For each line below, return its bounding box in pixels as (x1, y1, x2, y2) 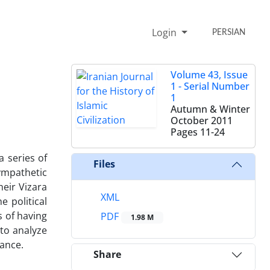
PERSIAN (212, 27, 246, 37)
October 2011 (171, 113, 233, 127)
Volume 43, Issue (171, 67, 248, 81)
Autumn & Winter (171, 102, 250, 116)
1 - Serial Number (171, 79, 250, 93)
